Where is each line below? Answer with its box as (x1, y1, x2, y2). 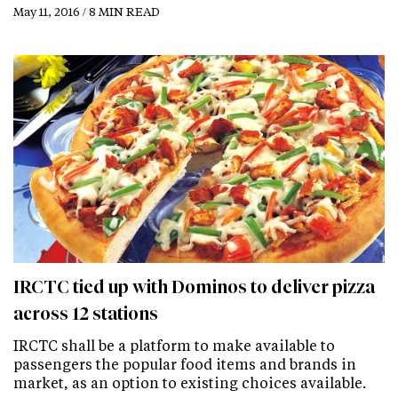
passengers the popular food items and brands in (13, 354, 356, 374)
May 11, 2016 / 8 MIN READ (13, 3, 160, 19)
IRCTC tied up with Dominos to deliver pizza (13, 276, 375, 298)
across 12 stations (13, 303, 158, 325)
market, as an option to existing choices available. (13, 373, 366, 393)
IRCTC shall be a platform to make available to (13, 336, 335, 355)
